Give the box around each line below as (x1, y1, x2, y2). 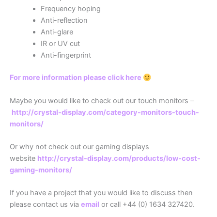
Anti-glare (40, 28, 73, 37)
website (10, 154, 37, 163)
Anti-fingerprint (40, 51, 91, 60)
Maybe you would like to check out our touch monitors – (10, 96, 194, 105)
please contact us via (10, 200, 81, 209)
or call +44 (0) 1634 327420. (99, 200, 195, 209)
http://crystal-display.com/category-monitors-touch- (12, 108, 199, 117)
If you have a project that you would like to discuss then (10, 188, 193, 198)
